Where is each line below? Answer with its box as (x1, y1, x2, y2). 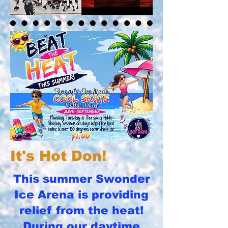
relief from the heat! (19, 204, 144, 217)
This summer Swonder (13, 173, 150, 185)
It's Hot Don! (10, 148, 106, 164)
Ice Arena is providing (14, 188, 149, 201)
